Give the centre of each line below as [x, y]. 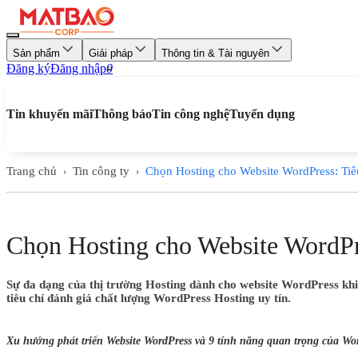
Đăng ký [28, 68]
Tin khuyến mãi [50, 114]
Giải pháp [111, 53]
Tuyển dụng [262, 114]
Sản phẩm [36, 53]
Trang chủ [32, 171]
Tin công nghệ [191, 114]
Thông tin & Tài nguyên [215, 53]
